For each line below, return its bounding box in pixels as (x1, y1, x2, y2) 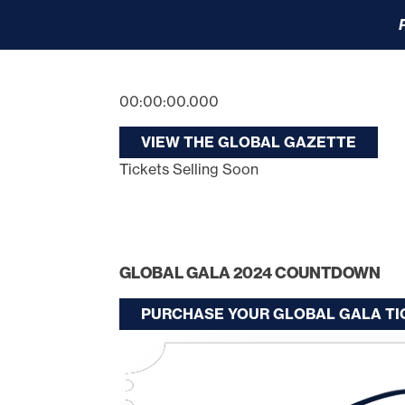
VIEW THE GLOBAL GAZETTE (141, 133, 356, 151)
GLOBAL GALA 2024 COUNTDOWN (119, 263, 381, 283)
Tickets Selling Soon (119, 160, 259, 178)
